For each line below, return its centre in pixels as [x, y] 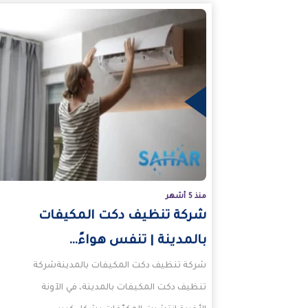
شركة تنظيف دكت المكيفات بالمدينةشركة [120, 266]
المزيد [232, 102]
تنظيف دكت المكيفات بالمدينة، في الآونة [124, 288]
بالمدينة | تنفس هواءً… [138, 242]
